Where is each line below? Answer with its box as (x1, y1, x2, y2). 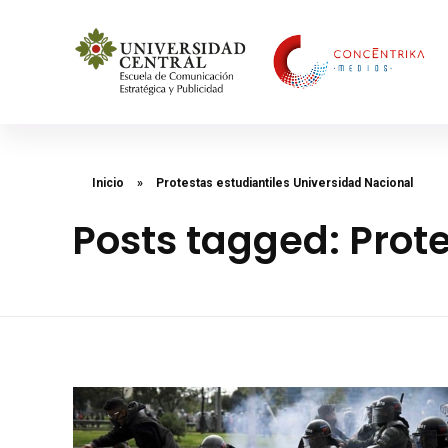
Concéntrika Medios (88, 102, 112, 130)
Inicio (92, 176, 124, 191)
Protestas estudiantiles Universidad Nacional (156, 176, 413, 191)
